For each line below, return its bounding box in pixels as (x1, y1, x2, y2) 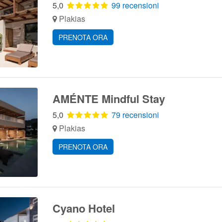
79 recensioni (111, 109, 159, 120)
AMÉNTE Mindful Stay (52, 91, 165, 107)
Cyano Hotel (52, 200, 115, 216)
